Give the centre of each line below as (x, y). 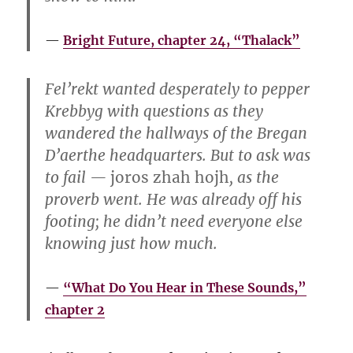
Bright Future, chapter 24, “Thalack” (182, 41)
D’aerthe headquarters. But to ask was (178, 155)
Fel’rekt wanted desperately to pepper (178, 89)
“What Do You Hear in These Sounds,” (185, 287)
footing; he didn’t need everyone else (174, 221)
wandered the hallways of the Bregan (176, 133)
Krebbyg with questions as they (154, 111)
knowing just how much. (132, 243)
